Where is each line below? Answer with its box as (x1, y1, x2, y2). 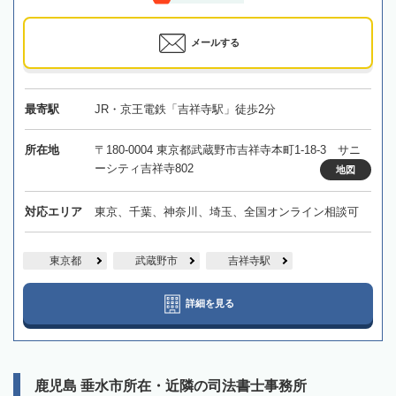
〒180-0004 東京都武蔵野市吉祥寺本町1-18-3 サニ (94, 143, 361, 157)
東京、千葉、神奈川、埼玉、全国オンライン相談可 (94, 205, 359, 219)
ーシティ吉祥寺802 (94, 162, 194, 176)
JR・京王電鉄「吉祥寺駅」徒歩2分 (94, 103, 276, 117)
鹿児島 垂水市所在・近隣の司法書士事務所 (34, 378, 307, 394)
